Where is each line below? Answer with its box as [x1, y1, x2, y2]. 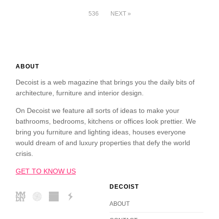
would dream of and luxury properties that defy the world [16, 139, 190, 147]
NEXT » [110, 10, 131, 18]
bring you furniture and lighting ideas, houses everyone [16, 128, 186, 136]
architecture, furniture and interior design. [16, 89, 144, 97]
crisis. [16, 150, 33, 158]
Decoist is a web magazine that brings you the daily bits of [16, 78, 195, 87]
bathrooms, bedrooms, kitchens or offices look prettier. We [16, 117, 196, 126]
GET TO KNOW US [16, 167, 76, 175]
